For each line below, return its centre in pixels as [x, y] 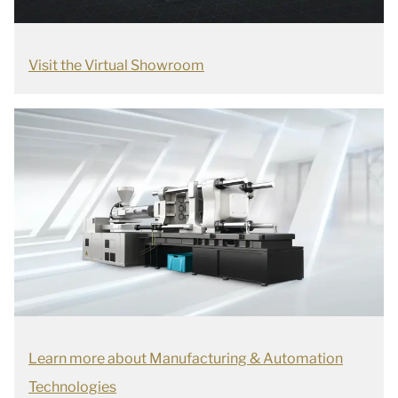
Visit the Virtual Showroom [116, 65]
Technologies [72, 387]
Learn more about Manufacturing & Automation [186, 358]
